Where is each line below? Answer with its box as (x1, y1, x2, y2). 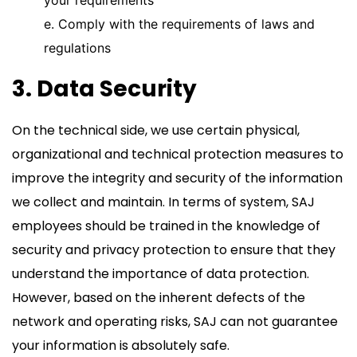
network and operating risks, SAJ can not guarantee (12, 312, 338, 331)
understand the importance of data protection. (12, 265, 309, 283)
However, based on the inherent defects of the (12, 288, 305, 307)
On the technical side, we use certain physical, (12, 121, 300, 139)
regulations (44, 40, 111, 56)
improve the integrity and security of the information (12, 169, 343, 187)
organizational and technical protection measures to (12, 145, 343, 163)
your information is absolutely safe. (12, 336, 229, 355)
